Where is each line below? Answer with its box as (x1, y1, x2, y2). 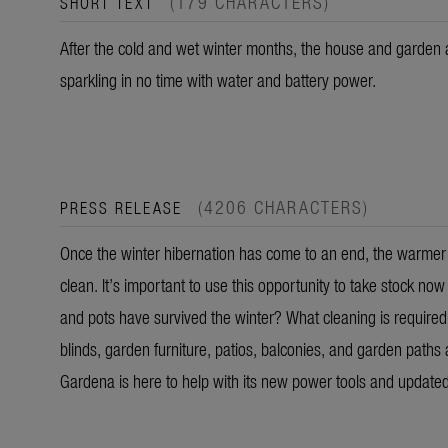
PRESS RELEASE (60, 196, 188, 219)
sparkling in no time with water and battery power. (60, 67, 376, 93)
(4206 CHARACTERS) (198, 194, 369, 220)
